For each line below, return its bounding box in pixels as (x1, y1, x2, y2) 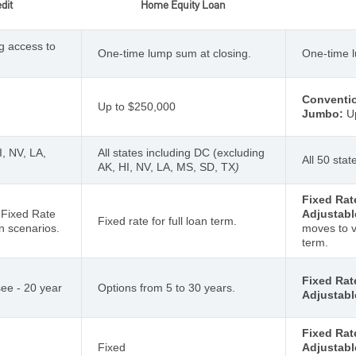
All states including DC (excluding (98, 145, 265, 159)
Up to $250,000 (98, 99, 176, 113)
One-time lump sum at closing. (98, 46, 251, 60)
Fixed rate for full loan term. (98, 214, 237, 227)
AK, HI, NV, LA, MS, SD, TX (98, 160, 235, 173)
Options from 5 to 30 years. (98, 281, 235, 294)
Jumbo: (302, 106, 343, 120)
